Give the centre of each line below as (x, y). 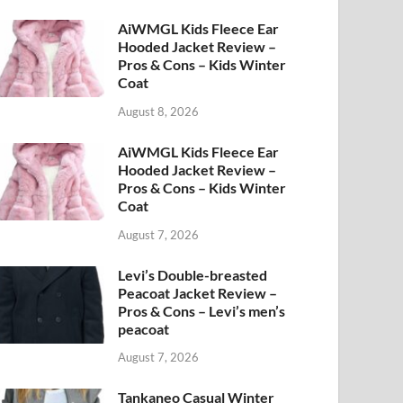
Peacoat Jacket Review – (198, 292)
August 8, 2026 (159, 111)
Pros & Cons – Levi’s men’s (202, 310)
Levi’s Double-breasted (193, 274)
